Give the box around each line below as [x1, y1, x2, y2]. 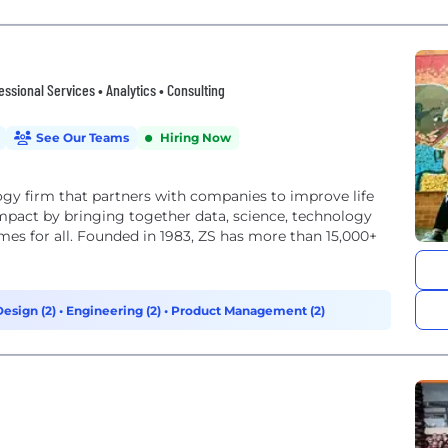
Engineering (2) [66, 303, 164, 318]
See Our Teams [36, 130, 129, 145]
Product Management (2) [171, 303, 325, 318]
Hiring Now [160, 130, 231, 145]
